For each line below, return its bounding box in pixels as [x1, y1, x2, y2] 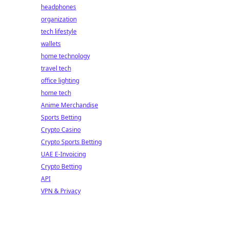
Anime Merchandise [41, 101, 98, 109]
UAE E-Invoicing [41, 150, 86, 158]
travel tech [41, 64, 71, 73]
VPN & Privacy [41, 187, 81, 195]
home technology [41, 52, 90, 60]
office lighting [41, 76, 79, 85]
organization [41, 15, 77, 24]
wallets [41, 39, 61, 48]
